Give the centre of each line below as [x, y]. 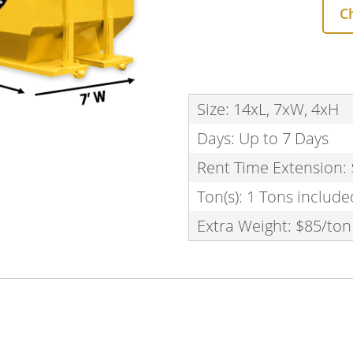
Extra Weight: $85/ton [274, 226]
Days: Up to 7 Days [263, 138]
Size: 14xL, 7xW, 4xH [268, 109]
